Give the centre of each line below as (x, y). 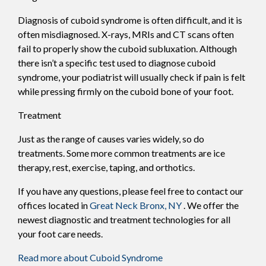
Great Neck (114, 205)
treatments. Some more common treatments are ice (121, 153)
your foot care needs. (60, 233)
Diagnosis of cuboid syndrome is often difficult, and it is (130, 20)
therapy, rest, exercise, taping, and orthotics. (106, 167)
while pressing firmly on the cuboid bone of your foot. (126, 91)
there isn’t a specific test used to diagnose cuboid (117, 62)
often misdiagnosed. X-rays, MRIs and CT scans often (126, 34)
